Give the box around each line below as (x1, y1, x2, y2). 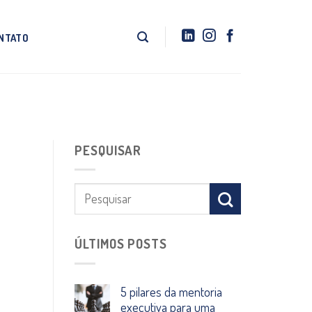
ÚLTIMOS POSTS (75, 235, 167, 252)
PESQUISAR (75, 141, 142, 158)
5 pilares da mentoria (120, 283, 222, 299)
